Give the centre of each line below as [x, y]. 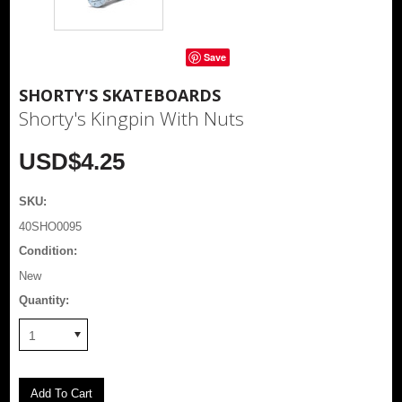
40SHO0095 [51, 226]
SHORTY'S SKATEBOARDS [120, 95]
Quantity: [44, 300]
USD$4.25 [72, 161]
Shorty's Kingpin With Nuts [132, 118]
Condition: [48, 250]
